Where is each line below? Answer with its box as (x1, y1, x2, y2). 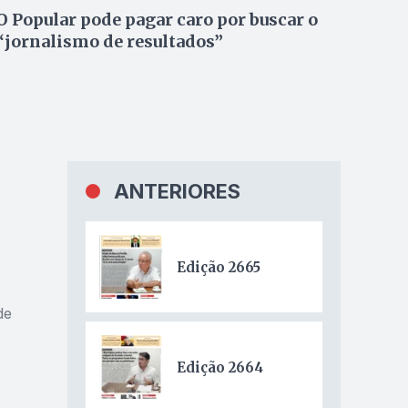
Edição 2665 (176, 258, 260, 276)
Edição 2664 (176, 358, 263, 376)
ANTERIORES (113, 179, 240, 203)
